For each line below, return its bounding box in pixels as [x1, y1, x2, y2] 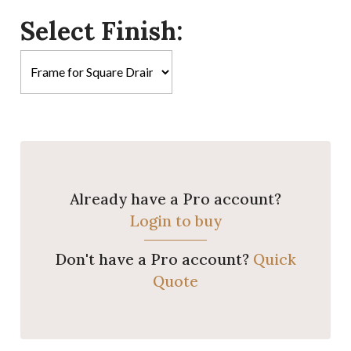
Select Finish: [20, 15, 183, 48]
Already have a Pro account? [69, 190, 281, 209]
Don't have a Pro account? [54, 250, 253, 270]
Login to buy [128, 212, 222, 231]
